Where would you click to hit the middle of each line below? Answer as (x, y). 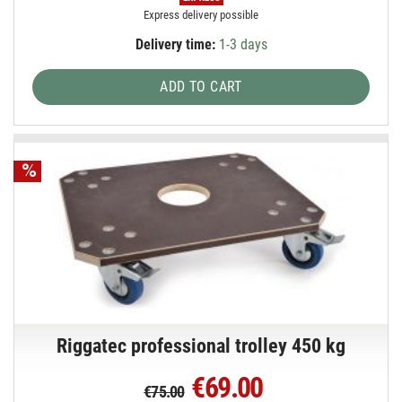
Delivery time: (175, 45)
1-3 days (241, 45)
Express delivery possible (201, 15)
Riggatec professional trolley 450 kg (201, 345)
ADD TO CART (201, 87)
